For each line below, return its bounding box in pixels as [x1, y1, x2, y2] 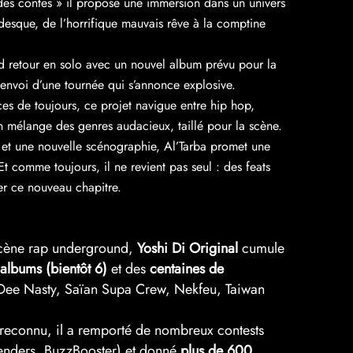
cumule [238, 237, 284, 258]
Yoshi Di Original [137, 237, 238, 258]
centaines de [150, 258, 224, 279]
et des [107, 258, 150, 279]
